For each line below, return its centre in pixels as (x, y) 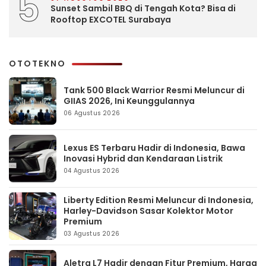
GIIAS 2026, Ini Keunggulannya (129, 101)
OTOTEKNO (37, 63)
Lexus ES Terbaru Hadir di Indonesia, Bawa (154, 148)
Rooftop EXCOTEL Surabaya (111, 20)
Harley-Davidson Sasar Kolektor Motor (148, 210)
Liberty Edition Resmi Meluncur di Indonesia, (159, 200)
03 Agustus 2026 (91, 233)
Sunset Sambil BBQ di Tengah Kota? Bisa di (143, 9)
